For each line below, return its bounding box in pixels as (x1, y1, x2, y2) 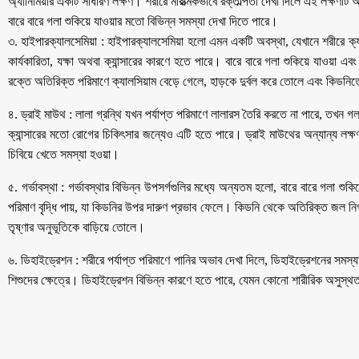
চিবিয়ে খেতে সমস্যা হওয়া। (8, 147, 119, 161)
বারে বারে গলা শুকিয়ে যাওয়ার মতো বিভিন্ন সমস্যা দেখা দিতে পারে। (8, 14, 278, 28)
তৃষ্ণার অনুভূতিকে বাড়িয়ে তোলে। (8, 220, 145, 234)
